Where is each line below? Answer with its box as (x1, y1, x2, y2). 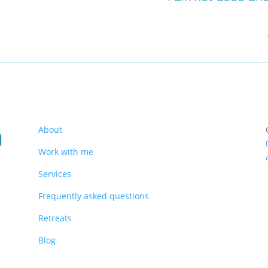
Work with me (38, 145, 93, 157)
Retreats (38, 212, 72, 224)
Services (38, 167, 71, 179)
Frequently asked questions (38, 190, 149, 202)
